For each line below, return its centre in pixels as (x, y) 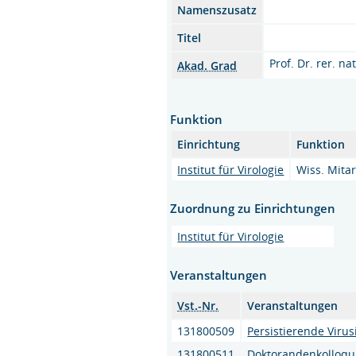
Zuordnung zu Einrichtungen (253, 208)
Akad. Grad (207, 65)
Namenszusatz (217, 10)
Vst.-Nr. (198, 305)
